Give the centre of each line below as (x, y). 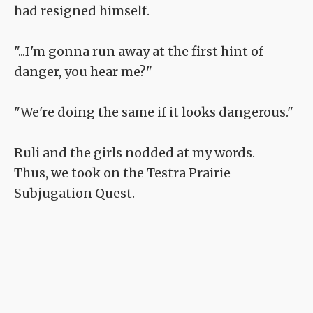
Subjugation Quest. (74, 194)
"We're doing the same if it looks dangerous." (154, 112)
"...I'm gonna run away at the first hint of (139, 52)
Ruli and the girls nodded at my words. (134, 153)
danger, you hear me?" (83, 72)
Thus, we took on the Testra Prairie (122, 173)
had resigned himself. (82, 11)
